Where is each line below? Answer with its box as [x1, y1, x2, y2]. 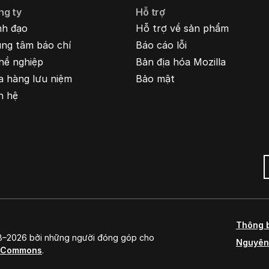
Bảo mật [136, 73, 175, 85]
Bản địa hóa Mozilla [136, 56, 226, 68]
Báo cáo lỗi [136, 39, 187, 51]
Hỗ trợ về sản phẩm [136, 22, 229, 34]
